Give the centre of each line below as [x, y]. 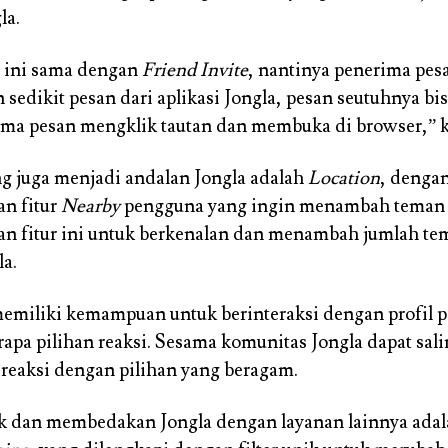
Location [344, 178]
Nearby [90, 206]
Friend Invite [195, 70]
